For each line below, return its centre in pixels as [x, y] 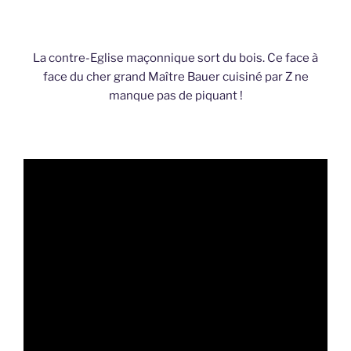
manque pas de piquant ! [175, 95]
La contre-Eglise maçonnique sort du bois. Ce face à [175, 58]
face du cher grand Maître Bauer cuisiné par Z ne [175, 76]
